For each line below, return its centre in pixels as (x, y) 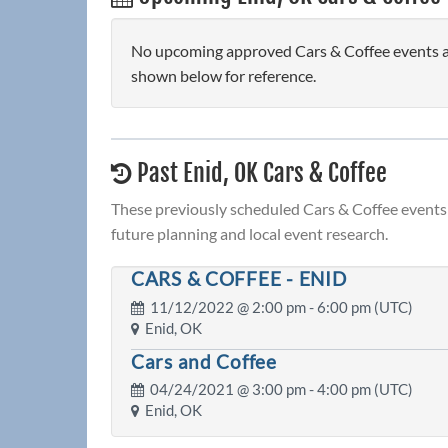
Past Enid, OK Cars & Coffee (259, 173)
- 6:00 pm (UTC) (359, 307)
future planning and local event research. (249, 234)
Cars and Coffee (204, 361)
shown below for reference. (223, 76)
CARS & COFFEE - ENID (239, 279)
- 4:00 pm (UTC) (359, 390)
